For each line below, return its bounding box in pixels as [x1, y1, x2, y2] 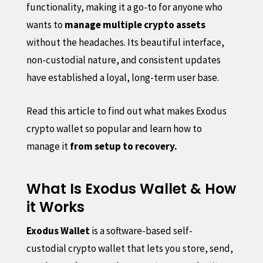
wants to [26, 18, 65, 31]
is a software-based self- [91, 224, 193, 237]
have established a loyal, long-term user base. [26, 70, 219, 84]
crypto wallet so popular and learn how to [26, 122, 202, 135]
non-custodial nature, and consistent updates [26, 53, 221, 66]
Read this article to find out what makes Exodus [26, 104, 227, 117]
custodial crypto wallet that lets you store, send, [26, 241, 233, 255]
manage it [26, 139, 70, 153]
